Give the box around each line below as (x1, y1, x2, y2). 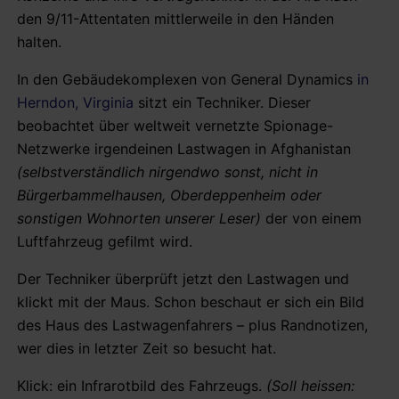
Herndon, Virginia (17, 93, 134, 111)
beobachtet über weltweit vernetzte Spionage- (17, 116, 333, 134)
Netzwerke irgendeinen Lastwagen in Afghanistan (17, 139, 351, 158)
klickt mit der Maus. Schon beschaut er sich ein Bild (17, 292, 364, 311)
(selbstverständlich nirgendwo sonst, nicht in (17, 162, 318, 181)
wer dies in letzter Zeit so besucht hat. (17, 338, 276, 357)
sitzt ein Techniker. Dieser (134, 93, 311, 111)
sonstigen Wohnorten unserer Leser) (17, 208, 261, 227)
